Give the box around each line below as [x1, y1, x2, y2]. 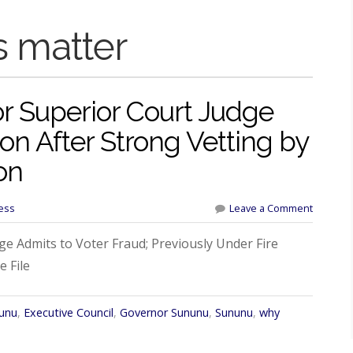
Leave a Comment [229, 200, 313, 215]
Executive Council [23, 304, 113, 320]
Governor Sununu [119, 304, 209, 320]
